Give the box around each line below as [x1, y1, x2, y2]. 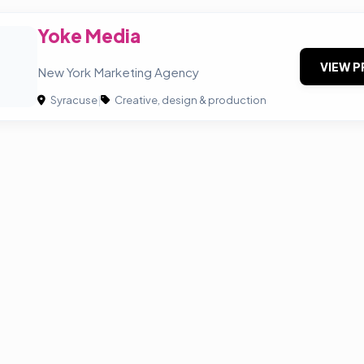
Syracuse [49, 93, 97, 107]
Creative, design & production [113, 93, 266, 107]
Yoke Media [37, 24, 141, 47]
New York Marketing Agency [37, 64, 199, 80]
